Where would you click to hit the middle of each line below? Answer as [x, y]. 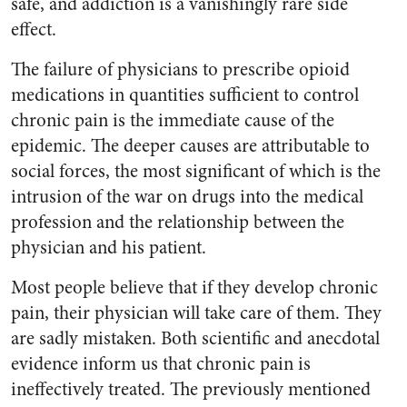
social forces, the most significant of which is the [196, 171]
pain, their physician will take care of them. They [196, 313]
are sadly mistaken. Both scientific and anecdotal [195, 338]
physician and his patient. [109, 248]
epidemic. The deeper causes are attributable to [190, 146]
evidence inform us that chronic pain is [161, 364]
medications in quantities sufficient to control [185, 95]
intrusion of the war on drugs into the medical [187, 197]
